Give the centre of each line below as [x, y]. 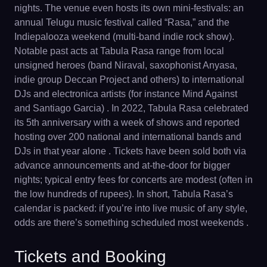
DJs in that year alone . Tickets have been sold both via [130, 151]
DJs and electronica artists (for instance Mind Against [126, 94]
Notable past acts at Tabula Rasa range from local [119, 51]
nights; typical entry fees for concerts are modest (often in [133, 179]
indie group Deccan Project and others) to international [129, 79]
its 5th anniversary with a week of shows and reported [127, 122]
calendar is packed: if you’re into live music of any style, [131, 208]
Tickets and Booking [90, 256]
